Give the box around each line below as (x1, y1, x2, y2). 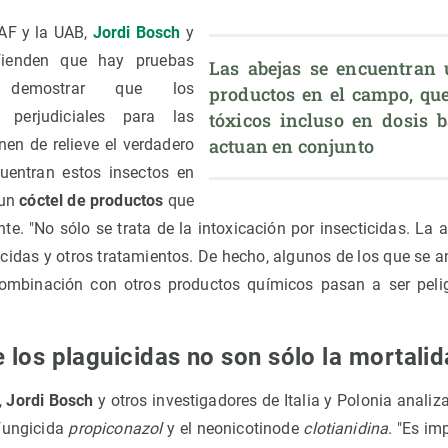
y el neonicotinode (162, 418, 304, 438)
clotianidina (303, 418, 389, 438)
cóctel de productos (19, 190, 164, 210)
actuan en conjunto (209, 133, 374, 158)
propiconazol (68, 418, 163, 438)
